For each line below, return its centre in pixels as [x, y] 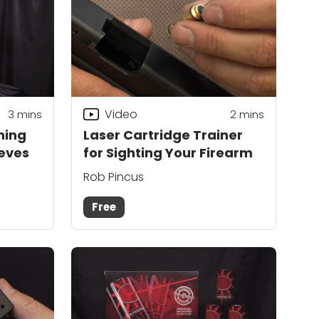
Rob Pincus [114, 177]
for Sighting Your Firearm [168, 153]
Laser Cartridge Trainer [163, 135]
